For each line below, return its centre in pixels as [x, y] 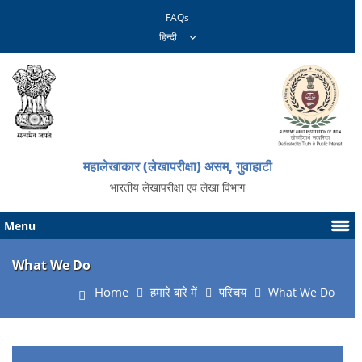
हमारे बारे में [174, 292]
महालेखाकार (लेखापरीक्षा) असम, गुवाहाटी [177, 166]
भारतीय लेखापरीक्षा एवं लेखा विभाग [178, 187]
